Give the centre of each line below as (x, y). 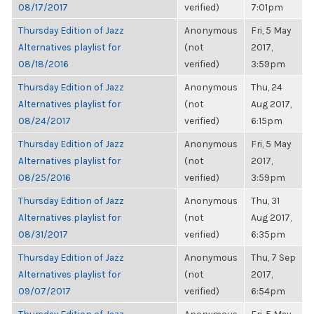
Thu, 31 (265, 200)
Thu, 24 (267, 87)
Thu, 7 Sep (273, 257)
